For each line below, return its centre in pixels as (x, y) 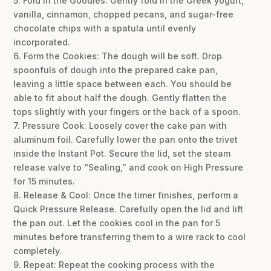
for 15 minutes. (44, 181)
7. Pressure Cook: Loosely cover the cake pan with (120, 126)
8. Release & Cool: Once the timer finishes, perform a (126, 195)
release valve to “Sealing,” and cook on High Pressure (129, 168)
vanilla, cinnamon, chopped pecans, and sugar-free (124, 15)
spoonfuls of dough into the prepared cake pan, (116, 70)
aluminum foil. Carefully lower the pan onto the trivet (126, 140)
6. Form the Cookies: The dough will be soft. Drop (118, 56)
